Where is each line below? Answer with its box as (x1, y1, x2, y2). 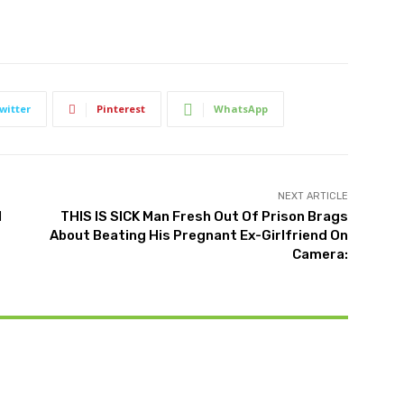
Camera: (291, 246, 348, 263)
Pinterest (96, 102, 145, 116)
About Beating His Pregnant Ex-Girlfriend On (49, 227, 348, 244)
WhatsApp (214, 102, 268, 116)
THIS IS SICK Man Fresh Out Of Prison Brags (60, 208, 348, 225)
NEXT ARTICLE (277, 190, 348, 203)
